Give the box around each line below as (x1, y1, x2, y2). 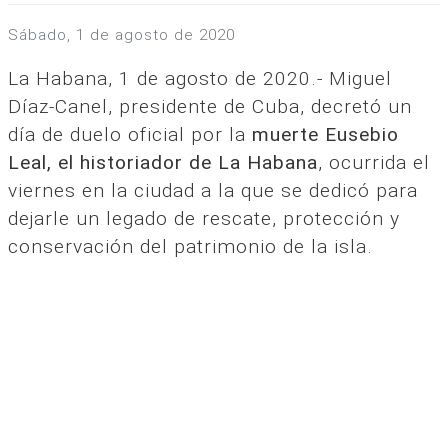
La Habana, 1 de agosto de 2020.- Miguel (8, 66, 392, 90)
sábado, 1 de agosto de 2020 (19, 25, 235, 44)
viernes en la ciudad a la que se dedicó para (8, 178, 418, 202)
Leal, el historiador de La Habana (8, 150, 318, 174)
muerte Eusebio (252, 122, 399, 146)
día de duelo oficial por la (8, 122, 252, 146)
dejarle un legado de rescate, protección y (8, 206, 400, 230)
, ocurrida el (318, 150, 430, 174)
